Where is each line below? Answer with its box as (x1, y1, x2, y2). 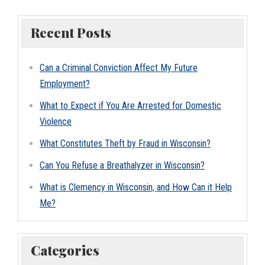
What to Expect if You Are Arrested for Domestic (40, 100, 221, 111)
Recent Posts (31, 24, 111, 41)
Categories (31, 241, 99, 259)
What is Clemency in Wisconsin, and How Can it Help (40, 182, 232, 193)
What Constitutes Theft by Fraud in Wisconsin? (40, 138, 211, 149)
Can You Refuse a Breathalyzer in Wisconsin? (40, 160, 205, 171)
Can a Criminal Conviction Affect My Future (40, 62, 198, 73)
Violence (40, 116, 72, 127)
